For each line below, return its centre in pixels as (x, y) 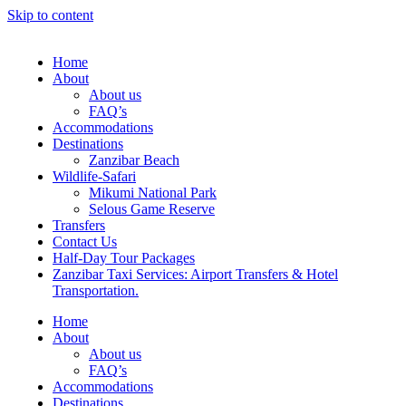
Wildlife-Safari (94, 176)
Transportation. (96, 290)
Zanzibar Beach (134, 160)
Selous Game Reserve (152, 209)
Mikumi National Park (153, 193)
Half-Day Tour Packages (124, 258)
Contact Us (85, 242)
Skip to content (50, 15)
